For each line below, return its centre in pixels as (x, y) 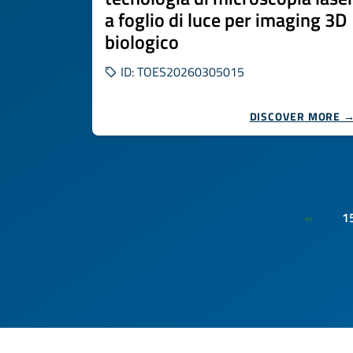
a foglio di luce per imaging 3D (226, 20)
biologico (142, 42)
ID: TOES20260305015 (181, 72)
